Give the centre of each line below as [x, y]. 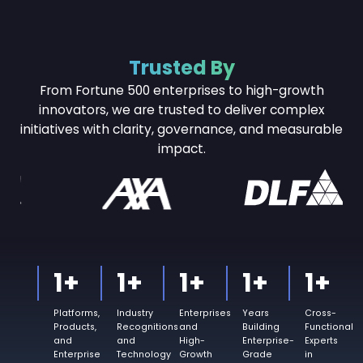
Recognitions [147, 327]
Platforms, [77, 314]
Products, [75, 327]
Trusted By [181, 68]
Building [261, 327]
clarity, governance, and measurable [228, 129]
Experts [322, 341]
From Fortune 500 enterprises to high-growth [181, 90]
